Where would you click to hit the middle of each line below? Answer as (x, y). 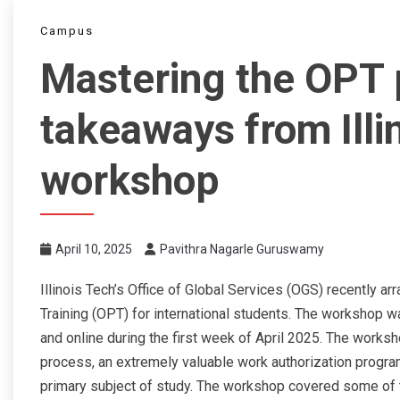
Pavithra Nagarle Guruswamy (242, 250)
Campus (67, 30)
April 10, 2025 (94, 250)
